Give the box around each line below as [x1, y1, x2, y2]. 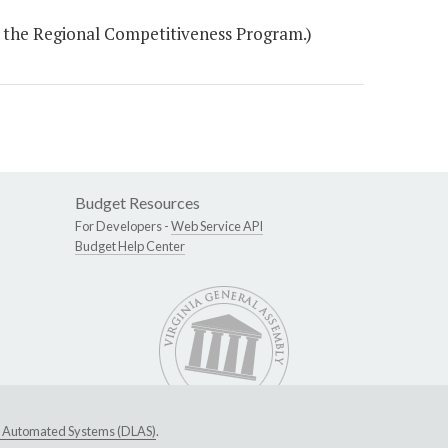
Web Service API [171, 218, 263, 235]
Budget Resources [75, 193, 200, 213]
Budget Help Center [75, 238, 185, 255]
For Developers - [75, 218, 171, 235]
